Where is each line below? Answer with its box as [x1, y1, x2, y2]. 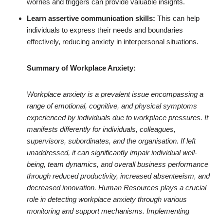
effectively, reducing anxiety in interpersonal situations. [27, 37, 199, 46]
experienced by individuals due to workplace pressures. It [27, 113, 208, 122]
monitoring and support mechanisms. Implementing [27, 207, 189, 215]
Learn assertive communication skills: [27, 14, 155, 22]
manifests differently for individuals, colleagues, [27, 125, 176, 133]
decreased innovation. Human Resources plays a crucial [27, 183, 206, 192]
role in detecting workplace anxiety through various [27, 195, 187, 203]
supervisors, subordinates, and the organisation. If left [27, 137, 196, 145]
